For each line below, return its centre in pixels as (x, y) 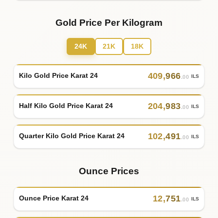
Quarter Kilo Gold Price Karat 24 (72, 136)
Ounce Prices (109, 171)
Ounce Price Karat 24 (54, 198)
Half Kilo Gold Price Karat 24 (66, 106)
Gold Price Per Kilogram (109, 22)
